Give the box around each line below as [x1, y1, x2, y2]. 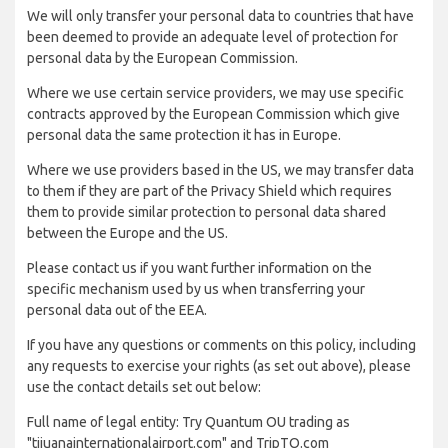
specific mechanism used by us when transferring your [27, 281, 365, 297]
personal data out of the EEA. [27, 302, 207, 318]
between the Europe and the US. [27, 225, 228, 241]
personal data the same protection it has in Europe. [27, 127, 341, 143]
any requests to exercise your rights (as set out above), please [27, 358, 411, 374]
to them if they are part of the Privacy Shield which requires [27, 183, 392, 199]
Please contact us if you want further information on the [27, 260, 372, 276]
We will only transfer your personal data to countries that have [27, 8, 414, 24]
